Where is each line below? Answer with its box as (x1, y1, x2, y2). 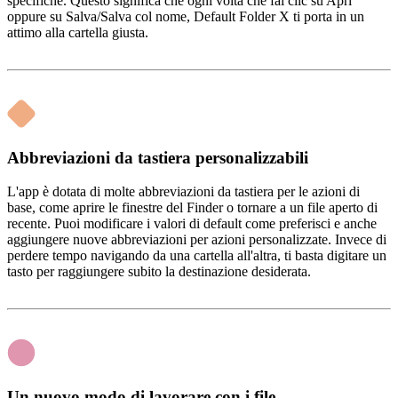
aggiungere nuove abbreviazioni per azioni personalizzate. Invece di (7, 232, 386, 248)
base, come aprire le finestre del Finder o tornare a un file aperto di (7, 200, 378, 216)
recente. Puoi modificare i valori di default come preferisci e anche (7, 216, 377, 232)
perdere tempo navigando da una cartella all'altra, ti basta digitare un (7, 248, 386, 264)
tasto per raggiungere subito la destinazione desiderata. (7, 264, 311, 280)
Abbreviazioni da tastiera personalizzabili (7, 147, 308, 167)
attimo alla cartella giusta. (7, 24, 148, 40)
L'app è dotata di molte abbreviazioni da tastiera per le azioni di (7, 184, 360, 200)
